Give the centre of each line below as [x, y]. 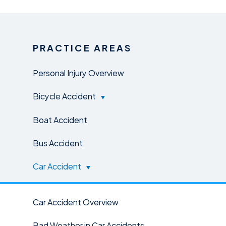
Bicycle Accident [64, 96]
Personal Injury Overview [78, 72]
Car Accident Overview [76, 202]
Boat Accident [60, 119]
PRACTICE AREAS [82, 47]
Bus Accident [58, 143]
